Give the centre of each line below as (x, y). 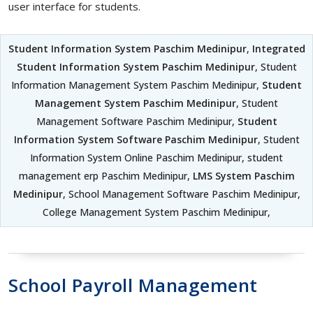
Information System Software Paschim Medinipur (136, 139)
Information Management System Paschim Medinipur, (137, 85)
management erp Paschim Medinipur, (105, 175)
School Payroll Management (133, 285)
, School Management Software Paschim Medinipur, (181, 194)
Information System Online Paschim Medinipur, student (156, 157)
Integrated (278, 48)
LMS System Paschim (243, 175)
